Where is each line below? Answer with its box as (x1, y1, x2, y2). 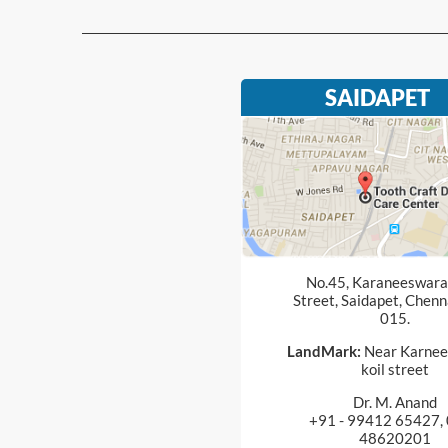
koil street (360, 359, 429, 378)
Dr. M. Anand (352, 392, 437, 411)
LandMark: (287, 341, 361, 360)
